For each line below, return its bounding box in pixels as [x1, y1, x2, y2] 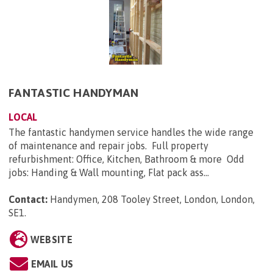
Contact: [9, 194, 48, 205]
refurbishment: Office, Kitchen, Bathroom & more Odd [9, 154, 244, 165]
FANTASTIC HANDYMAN [9, 86, 139, 100]
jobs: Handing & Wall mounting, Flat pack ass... [9, 167, 209, 179]
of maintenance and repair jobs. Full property [9, 140, 208, 152]
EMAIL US [30, 258, 74, 270]
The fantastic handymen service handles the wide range [9, 127, 253, 138]
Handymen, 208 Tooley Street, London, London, [50, 194, 255, 205]
